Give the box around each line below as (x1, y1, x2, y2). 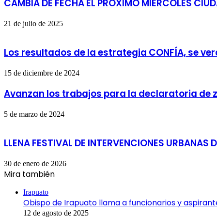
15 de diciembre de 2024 (4, 69, 79, 77)
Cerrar (3, 180, 23, 188)
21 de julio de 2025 (4, 19, 63, 28)
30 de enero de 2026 (4, 159, 66, 168)
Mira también (4, 169, 55, 180)
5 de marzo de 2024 (4, 109, 64, 118)
